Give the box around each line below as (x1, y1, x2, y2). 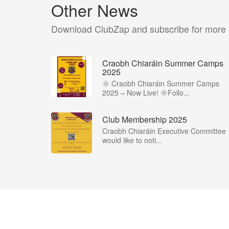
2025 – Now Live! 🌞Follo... (102, 87, 190, 98)
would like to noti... (102, 134, 162, 145)
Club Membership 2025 (102, 113, 187, 125)
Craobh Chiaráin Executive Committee (102, 125, 226, 136)
